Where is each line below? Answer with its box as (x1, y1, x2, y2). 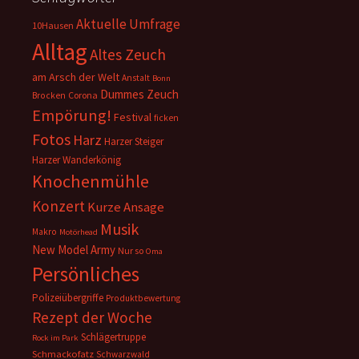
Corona (68, 89, 98, 102)
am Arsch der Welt (32, 70, 119, 85)
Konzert (32, 196, 85, 216)
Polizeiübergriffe (32, 291, 103, 305)
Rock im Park (32, 333, 79, 344)
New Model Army (32, 242, 115, 258)
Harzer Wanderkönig (32, 153, 121, 167)
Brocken (32, 90, 66, 102)
